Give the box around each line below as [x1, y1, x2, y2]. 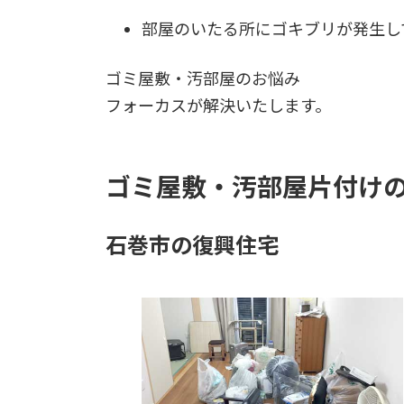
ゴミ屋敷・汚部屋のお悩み [106, 68, 300, 88]
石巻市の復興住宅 [106, 231, 279, 258]
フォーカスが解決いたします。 [106, 95, 331, 115]
